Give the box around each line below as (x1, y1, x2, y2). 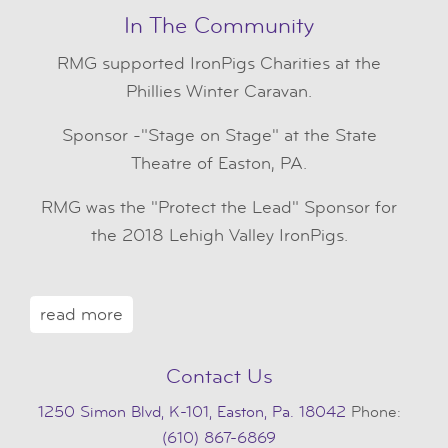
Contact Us (165, 363, 273, 389)
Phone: (345, 401, 401, 422)
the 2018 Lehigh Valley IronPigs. (90, 225, 348, 247)
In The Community (124, 12, 314, 41)
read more (39, 303, 123, 325)
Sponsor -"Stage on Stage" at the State (61, 125, 377, 147)
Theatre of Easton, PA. (131, 153, 307, 175)
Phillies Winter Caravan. (126, 81, 312, 103)
